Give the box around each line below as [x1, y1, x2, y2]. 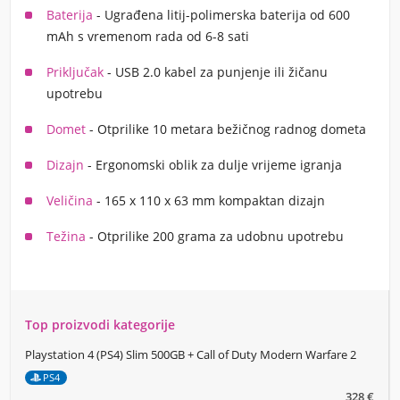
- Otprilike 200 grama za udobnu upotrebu [86, 228, 344, 245]
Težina [46, 228, 86, 245]
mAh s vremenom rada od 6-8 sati [46, 28, 249, 45]
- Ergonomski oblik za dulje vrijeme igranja [84, 156, 342, 173]
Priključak [46, 63, 104, 80]
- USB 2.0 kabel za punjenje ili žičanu [104, 63, 328, 80]
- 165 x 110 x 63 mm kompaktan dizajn [93, 192, 325, 209]
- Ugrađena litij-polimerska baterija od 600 [93, 6, 350, 23]
